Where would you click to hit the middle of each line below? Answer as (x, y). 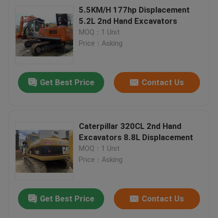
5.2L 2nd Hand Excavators (128, 21)
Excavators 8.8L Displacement (136, 137)
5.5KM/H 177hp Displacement (135, 9)
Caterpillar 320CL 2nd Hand (130, 126)
